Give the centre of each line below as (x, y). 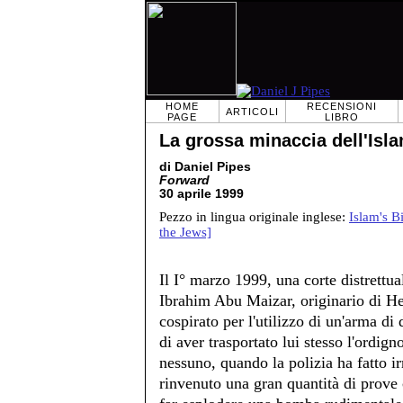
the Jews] (185, 232)
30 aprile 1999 (201, 194)
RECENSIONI (342, 106)
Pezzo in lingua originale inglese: (254, 217)
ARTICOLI (252, 112)
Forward (184, 180)
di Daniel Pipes (205, 167)
